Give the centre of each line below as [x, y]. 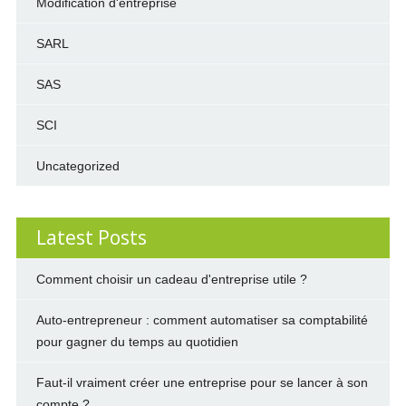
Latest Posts [91, 237]
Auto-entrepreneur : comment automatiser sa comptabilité [202, 320]
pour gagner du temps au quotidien [137, 342]
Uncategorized [77, 166]
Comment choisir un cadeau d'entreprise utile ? [171, 279]
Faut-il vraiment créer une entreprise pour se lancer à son [202, 382]
